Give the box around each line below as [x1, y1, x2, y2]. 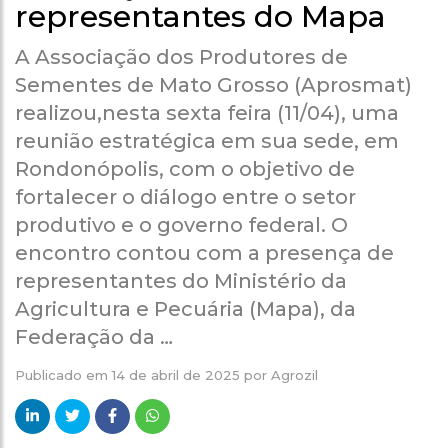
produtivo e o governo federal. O [15, 212, 348, 237]
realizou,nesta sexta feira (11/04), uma [15, 100, 399, 125]
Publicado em [15, 366, 112, 383]
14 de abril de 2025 [112, 366, 240, 383]
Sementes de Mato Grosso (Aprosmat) [15, 72, 412, 97]
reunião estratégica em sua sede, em [15, 128, 399, 153]
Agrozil [271, 366, 318, 383]
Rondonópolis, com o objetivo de [15, 156, 355, 181]
